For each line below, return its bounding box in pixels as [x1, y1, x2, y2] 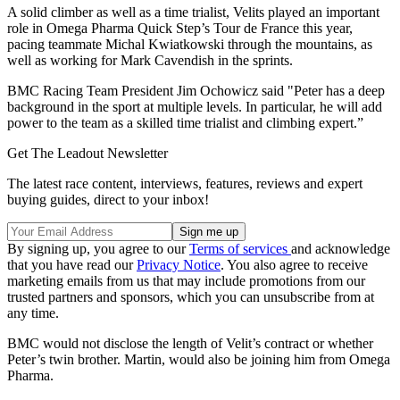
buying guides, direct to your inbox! [7, 191, 209, 207]
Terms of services [189, 240, 291, 256]
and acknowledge [291, 240, 390, 256]
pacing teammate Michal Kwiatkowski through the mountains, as [7, 36, 372, 52]
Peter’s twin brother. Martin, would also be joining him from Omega [7, 351, 390, 367]
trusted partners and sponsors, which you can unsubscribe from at [7, 288, 374, 304]
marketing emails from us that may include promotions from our [7, 272, 365, 288]
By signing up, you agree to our [7, 240, 189, 256]
